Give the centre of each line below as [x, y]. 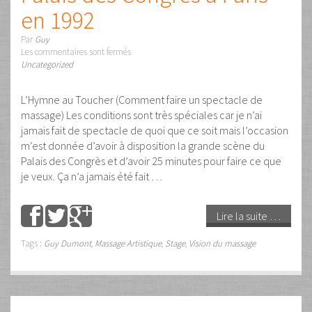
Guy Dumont [68, 244]
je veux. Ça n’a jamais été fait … [92, 177]
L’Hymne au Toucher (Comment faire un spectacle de [142, 100]
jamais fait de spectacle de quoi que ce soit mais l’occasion [155, 131]
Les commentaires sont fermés [76, 52]
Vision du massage [222, 244]
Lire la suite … [249, 216]
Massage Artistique [128, 244]
